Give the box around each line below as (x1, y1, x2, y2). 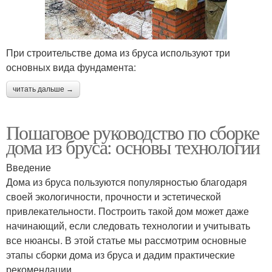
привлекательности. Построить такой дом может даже (6, 204, 249, 219)
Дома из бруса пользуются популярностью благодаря (6, 175, 247, 189)
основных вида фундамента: (6, 60, 136, 75)
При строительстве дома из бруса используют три (6, 46, 230, 60)
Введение (6, 160, 51, 175)
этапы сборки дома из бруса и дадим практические (6, 248, 235, 262)
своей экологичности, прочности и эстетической (6, 189, 221, 204)
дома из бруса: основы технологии (6, 134, 260, 160)
